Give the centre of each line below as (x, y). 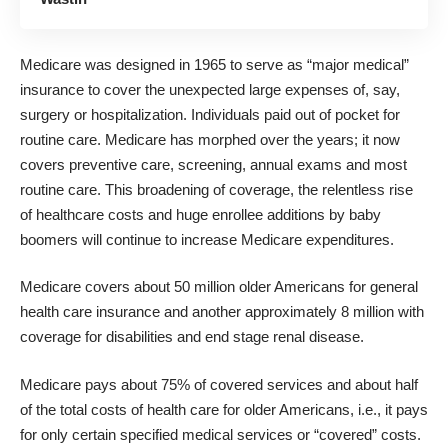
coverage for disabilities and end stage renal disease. (194, 337)
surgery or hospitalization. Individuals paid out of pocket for (210, 114)
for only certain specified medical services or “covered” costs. (220, 434)
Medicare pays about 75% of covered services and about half (219, 384)
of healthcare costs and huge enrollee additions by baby (200, 214)
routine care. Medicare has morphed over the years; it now (210, 139)
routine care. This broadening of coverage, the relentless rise (216, 189)
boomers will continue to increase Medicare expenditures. (207, 239)
